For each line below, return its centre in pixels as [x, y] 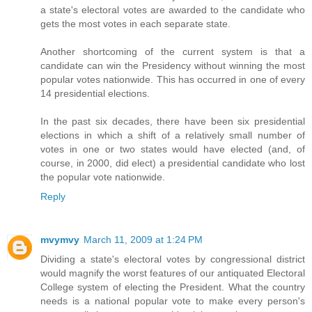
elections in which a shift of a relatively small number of [173, 135]
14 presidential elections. [95, 93]
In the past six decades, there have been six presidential [173, 121]
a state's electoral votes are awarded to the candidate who [173, 9]
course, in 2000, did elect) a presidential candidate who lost [173, 163]
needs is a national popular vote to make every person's [173, 301]
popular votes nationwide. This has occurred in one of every [173, 79]
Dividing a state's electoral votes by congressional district [173, 259]
